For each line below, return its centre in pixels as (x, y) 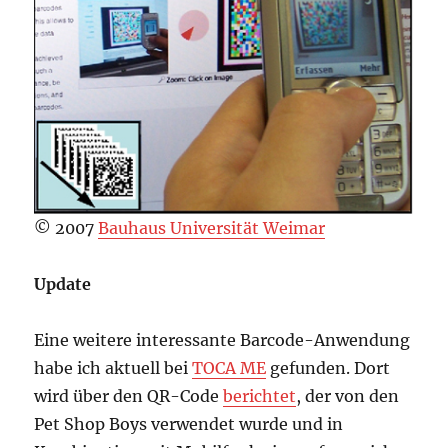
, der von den (348, 395)
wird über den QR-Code (129, 395)
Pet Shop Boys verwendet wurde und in (189, 423)
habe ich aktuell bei (113, 367)
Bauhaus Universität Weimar (212, 227)
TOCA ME (229, 367)
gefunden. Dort (328, 367)
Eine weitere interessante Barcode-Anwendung (222, 339)
